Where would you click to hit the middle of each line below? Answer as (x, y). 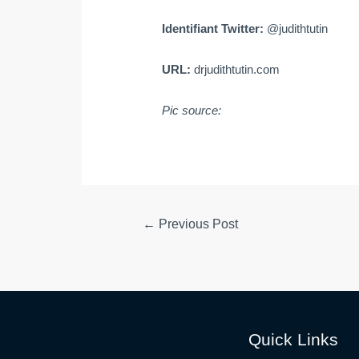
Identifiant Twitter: (215, 29)
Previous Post (196, 224)
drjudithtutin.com (237, 70)
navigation (147, 241)
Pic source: (192, 111)
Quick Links (293, 339)
